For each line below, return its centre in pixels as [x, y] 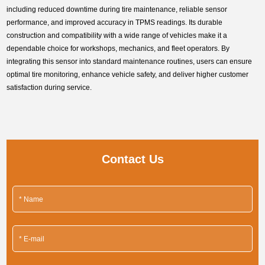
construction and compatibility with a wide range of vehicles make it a [117, 36]
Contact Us [132, 159]
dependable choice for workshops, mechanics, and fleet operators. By [118, 49]
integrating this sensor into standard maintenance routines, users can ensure [130, 62]
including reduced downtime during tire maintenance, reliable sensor [117, 10]
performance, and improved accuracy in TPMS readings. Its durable [115, 23]
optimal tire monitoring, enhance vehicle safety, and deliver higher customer [128, 75]
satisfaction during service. [49, 88]
